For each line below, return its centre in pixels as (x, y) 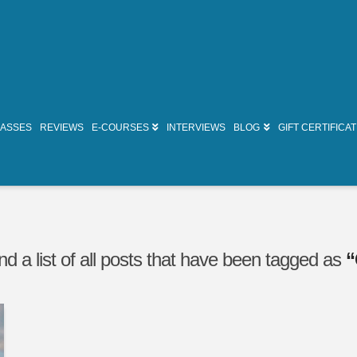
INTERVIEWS (196, 128)
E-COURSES (121, 128)
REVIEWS (62, 128)
